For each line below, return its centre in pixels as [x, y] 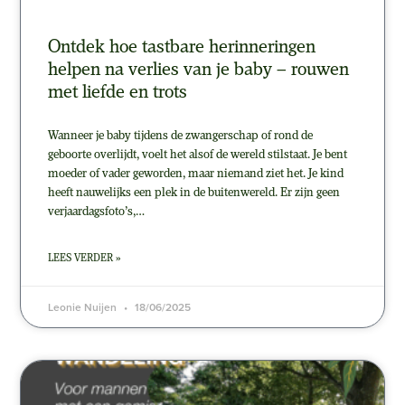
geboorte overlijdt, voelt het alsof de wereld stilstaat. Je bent [198, 155]
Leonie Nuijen [84, 306]
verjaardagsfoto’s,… [97, 212]
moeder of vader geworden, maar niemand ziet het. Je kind [196, 174]
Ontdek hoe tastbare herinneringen [182, 47]
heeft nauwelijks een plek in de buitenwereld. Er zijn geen [194, 193]
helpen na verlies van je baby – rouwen [199, 70]
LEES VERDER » [85, 258]
